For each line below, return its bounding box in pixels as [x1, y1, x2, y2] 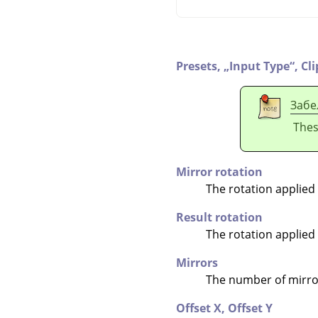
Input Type [229, 57, 290, 74]
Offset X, [176, 300, 228, 316]
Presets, [176, 57, 224, 74]
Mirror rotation [176, 163, 263, 180]
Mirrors [176, 254, 218, 270]
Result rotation [176, 209, 263, 225]
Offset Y [228, 300, 273, 316]
